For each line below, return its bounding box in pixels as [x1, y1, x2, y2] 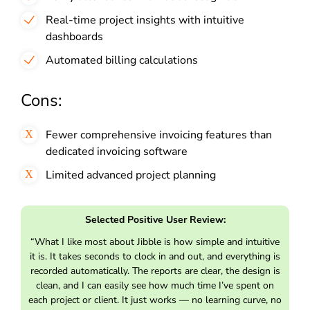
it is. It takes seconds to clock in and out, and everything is [30, 249, 280, 263]
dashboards [46, 28, 103, 44]
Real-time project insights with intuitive [46, 12, 244, 28]
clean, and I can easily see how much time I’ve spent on [36, 278, 274, 292]
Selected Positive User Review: [84, 212, 226, 226]
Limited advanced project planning [46, 167, 216, 183]
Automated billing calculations [46, 52, 198, 68]
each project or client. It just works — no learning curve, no [28, 293, 282, 307]
